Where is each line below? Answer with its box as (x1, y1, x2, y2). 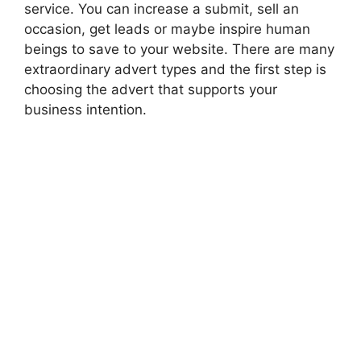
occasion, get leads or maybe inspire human (24, 20, 310, 37)
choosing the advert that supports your (24, 81, 277, 98)
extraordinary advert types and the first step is (24, 60, 326, 77)
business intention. (24, 101, 147, 118)
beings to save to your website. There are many (24, 40, 334, 57)
